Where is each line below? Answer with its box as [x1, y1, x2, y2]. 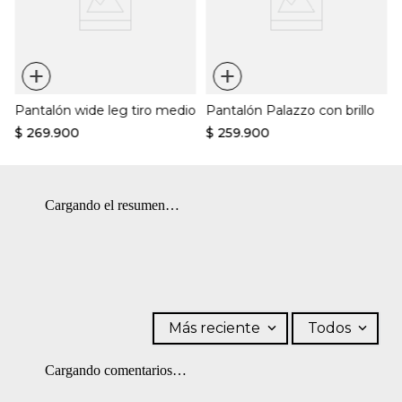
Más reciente [168, 319, 260, 336]
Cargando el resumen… [45, 197, 179, 213]
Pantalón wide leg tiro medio [14, 101, 197, 118]
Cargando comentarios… [45, 362, 187, 378]
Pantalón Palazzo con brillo [205, 101, 375, 118]
